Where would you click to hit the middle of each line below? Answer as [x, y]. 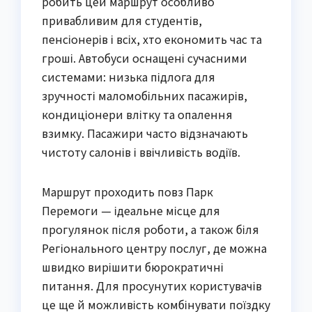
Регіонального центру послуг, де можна [154, 248]
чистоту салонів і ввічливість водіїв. [141, 152]
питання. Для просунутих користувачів [152, 286]
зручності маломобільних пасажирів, [145, 96]
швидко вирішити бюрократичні [133, 267]
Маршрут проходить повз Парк [127, 192]
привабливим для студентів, [122, 21]
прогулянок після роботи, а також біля [150, 229]
